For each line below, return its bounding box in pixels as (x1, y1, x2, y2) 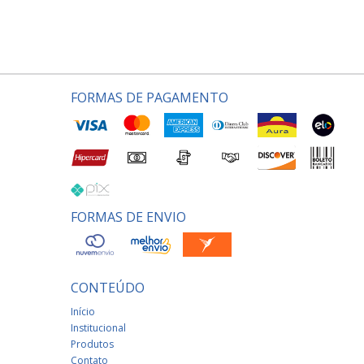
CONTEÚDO (71, 279, 145, 297)
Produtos (71, 337, 114, 352)
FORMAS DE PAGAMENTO (71, 89, 228, 107)
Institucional (71, 321, 126, 336)
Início (71, 305, 95, 319)
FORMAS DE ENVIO (71, 208, 186, 227)
